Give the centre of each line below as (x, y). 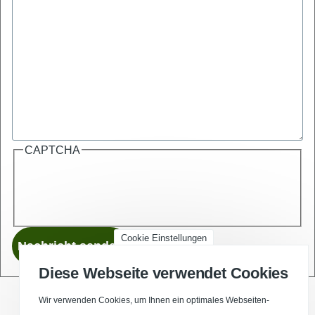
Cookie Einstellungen (164, 238)
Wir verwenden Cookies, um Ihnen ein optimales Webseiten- (154, 300)
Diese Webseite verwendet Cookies (163, 273)
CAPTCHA (52, 150)
